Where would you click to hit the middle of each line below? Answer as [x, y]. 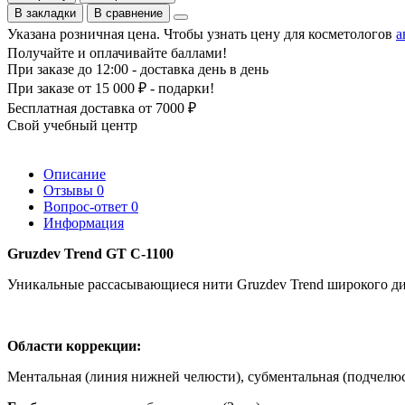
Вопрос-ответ [87, 206]
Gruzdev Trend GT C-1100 [90, 253]
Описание [75, 174]
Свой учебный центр [72, 125]
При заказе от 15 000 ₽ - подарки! [111, 88]
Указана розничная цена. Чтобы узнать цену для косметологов [202, 33]
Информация [84, 222]
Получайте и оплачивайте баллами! [117, 52]
